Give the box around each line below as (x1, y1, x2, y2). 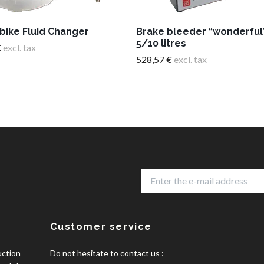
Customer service (50, 220, 153, 232)
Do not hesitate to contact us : (50, 247, 164, 258)
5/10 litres (136, 38, 186, 49)
